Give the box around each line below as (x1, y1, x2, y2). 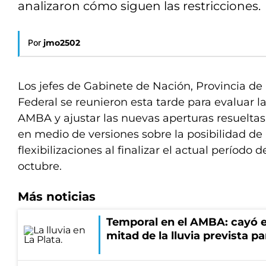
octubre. (18, 160, 62, 173)
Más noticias (18, 189, 96, 204)
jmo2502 (43, 37, 80, 48)
